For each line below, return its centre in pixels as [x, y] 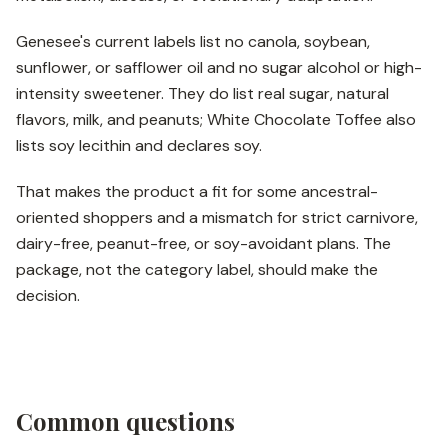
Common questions [125, 421]
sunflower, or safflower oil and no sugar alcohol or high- [219, 67]
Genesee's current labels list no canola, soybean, [193, 41]
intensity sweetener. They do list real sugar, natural [202, 93]
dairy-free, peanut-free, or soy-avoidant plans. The [203, 243]
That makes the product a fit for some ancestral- [197, 191]
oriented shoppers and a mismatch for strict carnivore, [217, 217]
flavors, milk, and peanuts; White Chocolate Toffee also [216, 119]
